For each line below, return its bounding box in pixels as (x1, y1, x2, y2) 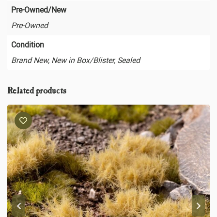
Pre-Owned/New (11, 5, 66, 15)
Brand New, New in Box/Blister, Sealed (11, 55, 140, 65)
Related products (7, 86, 66, 96)
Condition (11, 40, 44, 49)
